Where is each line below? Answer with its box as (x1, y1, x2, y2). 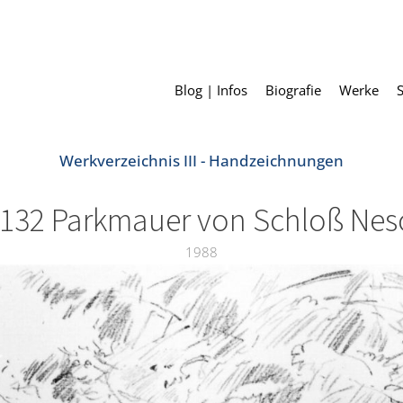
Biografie (265, 81, 321, 100)
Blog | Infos (175, 81, 247, 100)
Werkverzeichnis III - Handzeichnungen (59, 150, 344, 172)
